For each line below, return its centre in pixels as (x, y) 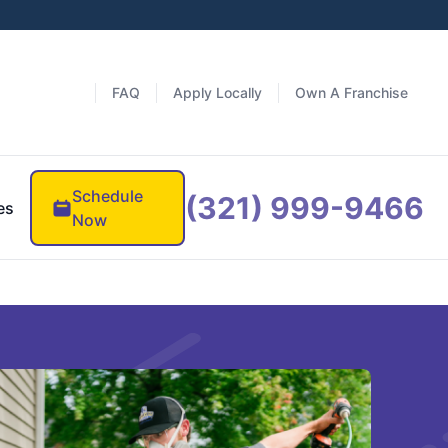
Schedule (107, 195)
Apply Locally (217, 92)
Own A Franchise (351, 92)
